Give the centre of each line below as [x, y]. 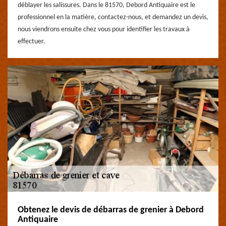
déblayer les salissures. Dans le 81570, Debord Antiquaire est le [106, 5]
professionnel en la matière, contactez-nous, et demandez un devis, [113, 17]
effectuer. [32, 42]
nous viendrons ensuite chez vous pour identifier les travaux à [104, 30]
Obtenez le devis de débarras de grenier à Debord [111, 210]
